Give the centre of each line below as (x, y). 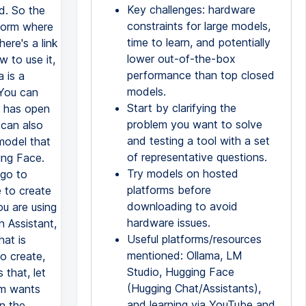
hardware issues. (168, 223)
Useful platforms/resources (194, 239)
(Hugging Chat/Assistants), (194, 288)
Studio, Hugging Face (180, 272)
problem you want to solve (194, 124)
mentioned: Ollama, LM (184, 255)
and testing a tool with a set (198, 141)
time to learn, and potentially (198, 42)
